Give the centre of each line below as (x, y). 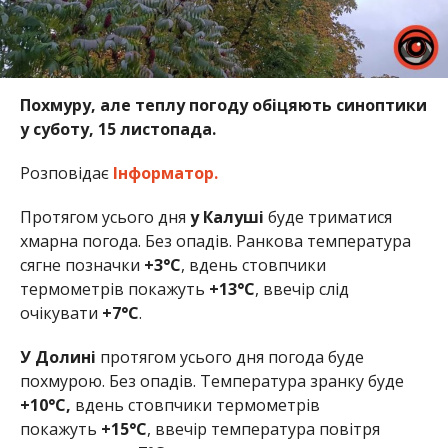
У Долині (57, 356)
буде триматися (327, 216)
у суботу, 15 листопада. (117, 128)
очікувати (60, 312)
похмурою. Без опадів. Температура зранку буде (211, 380)
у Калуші (226, 216)
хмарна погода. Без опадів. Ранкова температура (215, 240)
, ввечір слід (301, 288)
